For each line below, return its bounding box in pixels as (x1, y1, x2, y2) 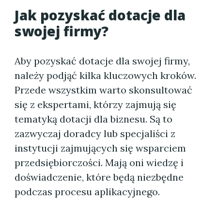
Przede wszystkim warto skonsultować (15, 84, 192, 96)
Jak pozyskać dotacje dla (15, 6, 186, 24)
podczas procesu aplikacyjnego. (15, 186, 160, 198)
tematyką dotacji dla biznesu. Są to (15, 113, 172, 125)
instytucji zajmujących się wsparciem (15, 142, 186, 154)
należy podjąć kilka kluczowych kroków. (15, 69, 196, 81)
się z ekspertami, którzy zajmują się (15, 98, 176, 110)
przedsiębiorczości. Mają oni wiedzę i (15, 156, 184, 169)
